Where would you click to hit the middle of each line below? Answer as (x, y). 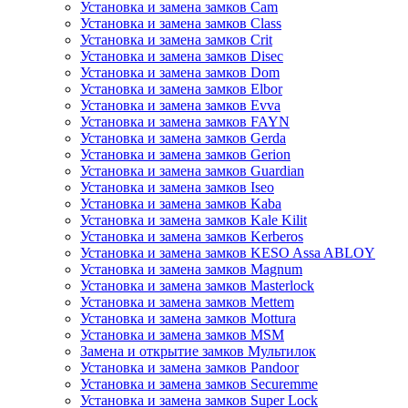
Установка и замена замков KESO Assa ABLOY (228, 253)
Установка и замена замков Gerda (183, 138)
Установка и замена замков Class (181, 24)
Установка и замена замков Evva (180, 106)
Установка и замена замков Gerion (185, 155)
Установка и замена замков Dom (180, 73)
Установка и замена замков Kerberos (192, 237)
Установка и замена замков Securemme (199, 384)
